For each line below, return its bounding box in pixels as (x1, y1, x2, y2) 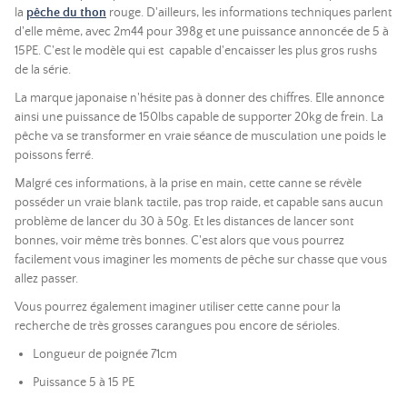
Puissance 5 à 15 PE (33, 375, 134, 390)
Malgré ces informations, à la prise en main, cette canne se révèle (15, 176, 362, 191)
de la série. (15, 63, 74, 77)
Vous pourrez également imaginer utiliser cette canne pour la (15, 300, 341, 314)
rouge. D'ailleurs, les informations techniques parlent (106, 5, 392, 20)
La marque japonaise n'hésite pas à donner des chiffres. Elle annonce (15, 91, 384, 105)
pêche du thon (26, 5, 106, 20)
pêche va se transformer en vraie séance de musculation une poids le (15, 129, 386, 144)
